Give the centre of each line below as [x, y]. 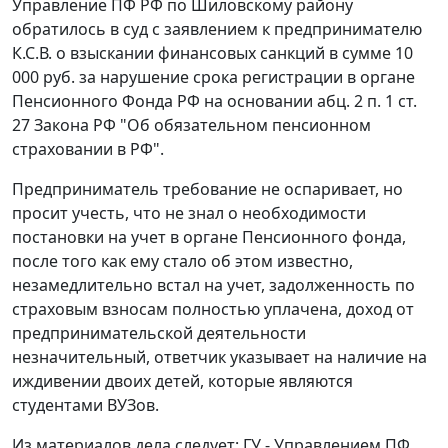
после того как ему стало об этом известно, [182, 261]
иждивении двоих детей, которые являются [182, 381]
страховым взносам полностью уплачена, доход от [213, 309]
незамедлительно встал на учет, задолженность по [213, 285]
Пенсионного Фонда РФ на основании [164, 101]
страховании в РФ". [88, 149]
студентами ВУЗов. [85, 405]
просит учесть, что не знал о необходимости [189, 213]
